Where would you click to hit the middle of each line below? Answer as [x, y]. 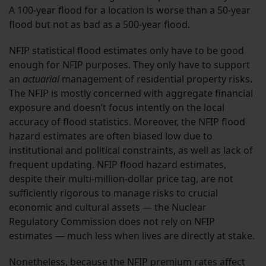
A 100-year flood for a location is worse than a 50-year [130, 10]
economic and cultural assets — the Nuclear [108, 208]
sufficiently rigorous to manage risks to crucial [113, 193]
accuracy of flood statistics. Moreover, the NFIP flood [127, 122]
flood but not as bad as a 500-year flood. [99, 25]
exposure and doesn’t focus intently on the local [117, 108]
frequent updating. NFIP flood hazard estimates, [118, 165]
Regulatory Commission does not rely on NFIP [112, 222]
